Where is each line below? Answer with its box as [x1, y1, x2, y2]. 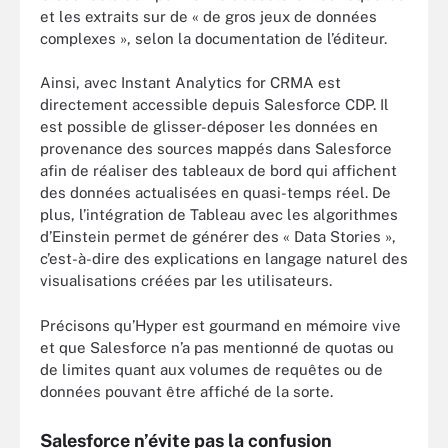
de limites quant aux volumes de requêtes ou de [40, 360, 383, 378]
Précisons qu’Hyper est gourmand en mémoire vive [40, 316, 401, 334]
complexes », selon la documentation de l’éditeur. [40, 29, 387, 47]
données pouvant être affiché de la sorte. [40, 382, 333, 400]
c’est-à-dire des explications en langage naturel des [40, 250, 408, 267]
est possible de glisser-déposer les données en [40, 118, 378, 135]
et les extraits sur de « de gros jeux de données [40, 7, 377, 25]
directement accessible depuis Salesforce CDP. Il [40, 96, 389, 113]
